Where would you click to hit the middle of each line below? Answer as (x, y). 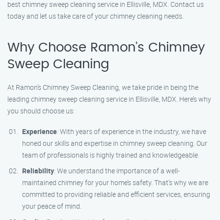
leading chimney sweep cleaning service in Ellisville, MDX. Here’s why (109, 99)
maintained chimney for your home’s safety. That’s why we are (115, 182)
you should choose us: (41, 111)
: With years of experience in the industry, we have (132, 131)
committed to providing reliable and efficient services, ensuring (116, 194)
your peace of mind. (52, 206)
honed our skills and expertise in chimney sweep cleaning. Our (115, 143)
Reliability (38, 171)
